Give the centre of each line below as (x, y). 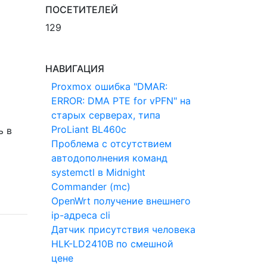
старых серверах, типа (106, 115)
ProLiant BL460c (89, 129)
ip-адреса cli (81, 215)
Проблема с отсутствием (111, 144)
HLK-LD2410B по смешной (112, 244)
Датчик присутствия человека (123, 229)
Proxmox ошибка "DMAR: (109, 86)
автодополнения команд (109, 158)
